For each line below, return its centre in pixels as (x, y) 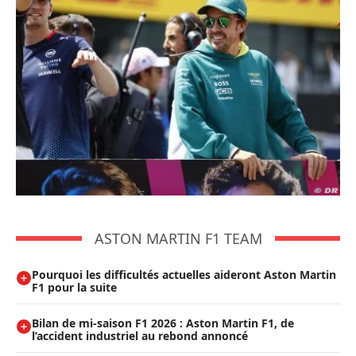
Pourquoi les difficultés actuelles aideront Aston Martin (184, 274)
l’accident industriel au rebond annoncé (140, 335)
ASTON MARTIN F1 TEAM (178, 238)
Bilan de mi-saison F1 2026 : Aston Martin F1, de (163, 323)
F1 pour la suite (74, 287)
